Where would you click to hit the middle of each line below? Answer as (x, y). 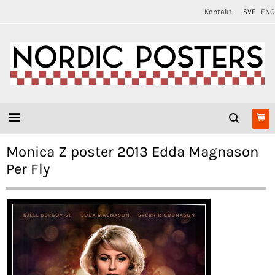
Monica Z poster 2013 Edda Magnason (132, 152)
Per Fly (28, 169)
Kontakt (218, 12)
